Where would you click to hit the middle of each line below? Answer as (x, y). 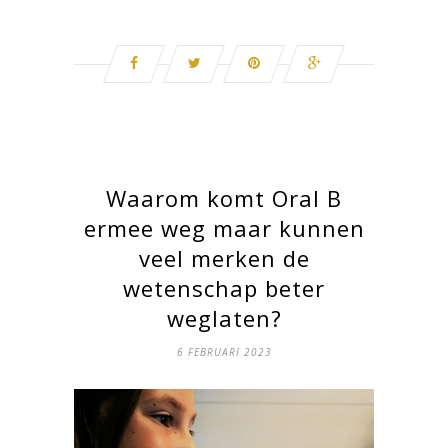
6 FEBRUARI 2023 (224, 351)
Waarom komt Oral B (224, 197)
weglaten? (224, 317)
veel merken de (224, 257)
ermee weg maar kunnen (224, 227)
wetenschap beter (224, 287)
